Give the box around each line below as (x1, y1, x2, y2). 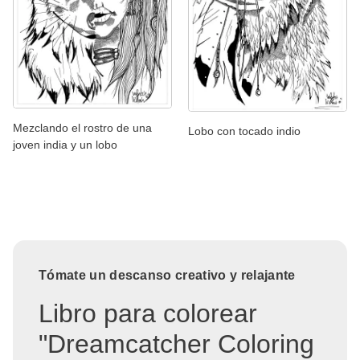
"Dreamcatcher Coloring (39, 329, 314, 358)
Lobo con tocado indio (188, 124, 301, 137)
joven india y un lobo (13, 137, 117, 151)
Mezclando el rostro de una (13, 121, 152, 134)
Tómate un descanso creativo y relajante (39, 268, 296, 282)
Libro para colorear (39, 298, 257, 328)
